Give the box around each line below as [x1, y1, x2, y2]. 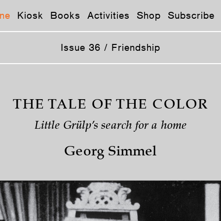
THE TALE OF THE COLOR [13, 99, 208, 112]
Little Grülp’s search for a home [34, 121, 187, 132]
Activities [87, 9, 130, 21]
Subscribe [168, 9, 215, 21]
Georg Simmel [64, 146, 157, 159]
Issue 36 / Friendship [61, 41, 160, 53]
